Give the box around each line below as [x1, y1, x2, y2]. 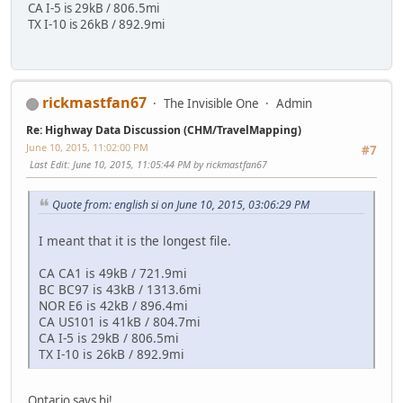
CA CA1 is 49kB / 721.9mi [39, 264, 187, 282]
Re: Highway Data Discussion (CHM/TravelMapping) [26, 122, 301, 139]
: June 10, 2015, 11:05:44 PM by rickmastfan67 [67, 157, 267, 172]
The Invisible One [164, 95, 259, 112]
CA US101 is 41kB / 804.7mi [39, 313, 201, 331]
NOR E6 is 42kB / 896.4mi [39, 297, 188, 315]
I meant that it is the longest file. [39, 232, 231, 250]
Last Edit [30, 157, 67, 172]
